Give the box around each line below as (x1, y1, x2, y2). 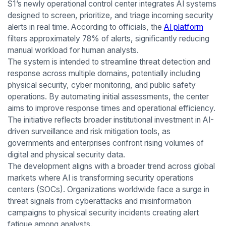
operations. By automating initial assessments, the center (7, 92, 209, 102)
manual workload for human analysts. (7, 45, 139, 55)
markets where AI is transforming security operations (7, 173, 194, 183)
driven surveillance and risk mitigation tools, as (7, 127, 171, 137)
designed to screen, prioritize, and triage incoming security (7, 11, 213, 21)
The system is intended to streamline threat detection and (7, 57, 210, 67)
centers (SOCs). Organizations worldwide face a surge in (7, 185, 209, 195)
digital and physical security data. (7, 150, 125, 160)
